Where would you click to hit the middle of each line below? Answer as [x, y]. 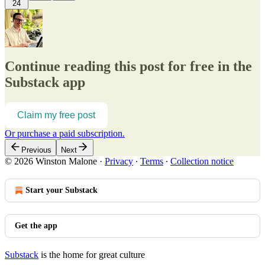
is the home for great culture [92, 255]
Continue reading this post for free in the [128, 67]
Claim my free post [56, 115]
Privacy [119, 161]
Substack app [45, 83]
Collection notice [202, 161]
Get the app [36, 226]
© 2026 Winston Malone [51, 161]
